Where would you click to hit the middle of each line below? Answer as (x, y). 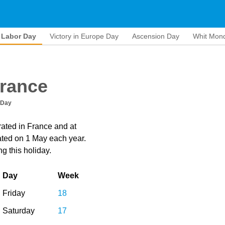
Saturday (19, 211)
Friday (14, 193)
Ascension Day (156, 36)
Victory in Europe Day (84, 36)
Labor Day (19, 36)
